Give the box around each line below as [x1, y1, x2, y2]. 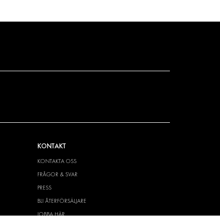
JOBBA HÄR [37, 211, 65, 218]
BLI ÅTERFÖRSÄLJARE [37, 197, 86, 205]
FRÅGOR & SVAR [37, 171, 78, 178]
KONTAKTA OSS [37, 158, 77, 165]
